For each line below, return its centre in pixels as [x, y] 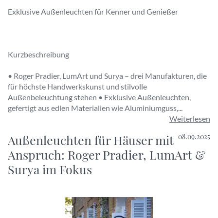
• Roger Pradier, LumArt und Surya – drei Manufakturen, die [107, 76]
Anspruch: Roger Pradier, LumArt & [107, 154]
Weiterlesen [190, 118]
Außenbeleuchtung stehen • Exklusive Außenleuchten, [99, 97]
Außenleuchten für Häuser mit [91, 140]
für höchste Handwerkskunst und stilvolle [77, 86]
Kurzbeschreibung [38, 54]
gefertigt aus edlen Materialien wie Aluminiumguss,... [95, 108]
